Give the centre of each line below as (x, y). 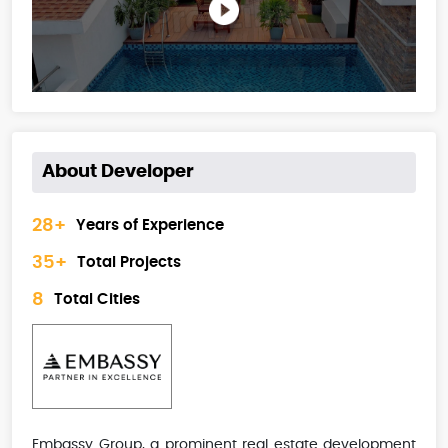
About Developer (118, 171)
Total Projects (129, 263)
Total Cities (97, 300)
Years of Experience (150, 226)
